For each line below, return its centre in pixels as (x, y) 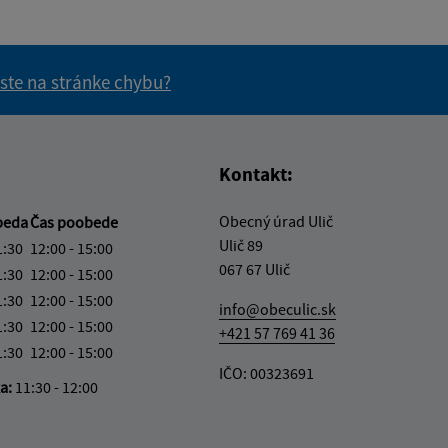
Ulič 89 (241, 244)
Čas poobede (74, 221)
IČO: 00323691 (266, 372)
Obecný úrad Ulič (276, 220)
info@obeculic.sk (277, 308)
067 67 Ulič (254, 268)
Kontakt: (256, 173)
